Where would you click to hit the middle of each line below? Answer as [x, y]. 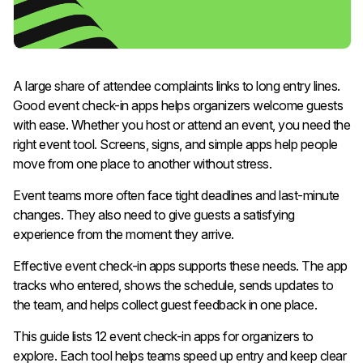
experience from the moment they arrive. [124, 234]
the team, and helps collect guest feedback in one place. [165, 304]
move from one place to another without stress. [144, 163]
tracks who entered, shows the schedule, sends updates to [173, 285]
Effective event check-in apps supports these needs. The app [180, 265]
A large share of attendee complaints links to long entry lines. [177, 85]
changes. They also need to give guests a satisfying [154, 214]
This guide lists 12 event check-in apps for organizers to [163, 336]
